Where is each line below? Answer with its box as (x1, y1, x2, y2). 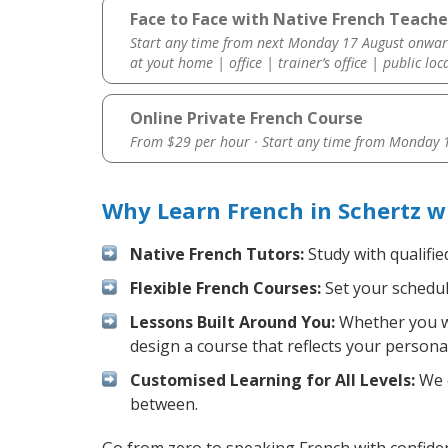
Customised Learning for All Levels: (130, 369, 415, 392)
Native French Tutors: (130, 243, 304, 266)
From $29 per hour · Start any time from (129, 132, 389, 152)
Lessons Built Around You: (130, 311, 335, 334)
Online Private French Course (129, 107, 363, 130)
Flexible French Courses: (130, 277, 321, 300)
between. (130, 393, 198, 416)
